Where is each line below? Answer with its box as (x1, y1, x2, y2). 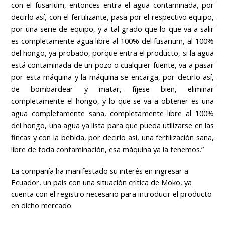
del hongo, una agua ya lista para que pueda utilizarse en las (11, 120, 214, 130)
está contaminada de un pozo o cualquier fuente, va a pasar (11, 59, 214, 70)
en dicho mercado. (11, 200, 73, 210)
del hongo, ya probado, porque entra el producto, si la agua (11, 47, 214, 58)
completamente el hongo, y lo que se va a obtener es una (11, 95, 214, 106)
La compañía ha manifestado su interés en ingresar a (11, 165, 188, 176)
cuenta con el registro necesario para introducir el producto (11, 188, 212, 199)
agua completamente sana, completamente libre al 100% (11, 107, 214, 118)
